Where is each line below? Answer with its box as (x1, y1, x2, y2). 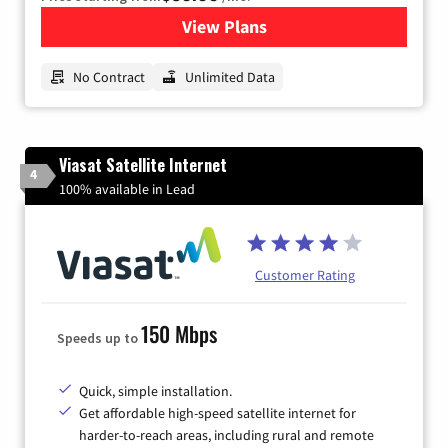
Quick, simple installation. (79, 381, 232, 400)
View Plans (181, 14, 267, 38)
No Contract (73, 67, 145, 86)
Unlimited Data (185, 67, 275, 86)
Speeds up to (57, 328, 141, 347)
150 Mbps (141, 317, 217, 349)
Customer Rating (255, 265, 355, 284)
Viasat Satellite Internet (59, 152, 227, 177)
